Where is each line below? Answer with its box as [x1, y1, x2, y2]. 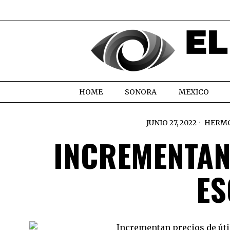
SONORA [125, 87, 157, 97]
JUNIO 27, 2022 [146, 118, 197, 127]
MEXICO [179, 87, 209, 97]
